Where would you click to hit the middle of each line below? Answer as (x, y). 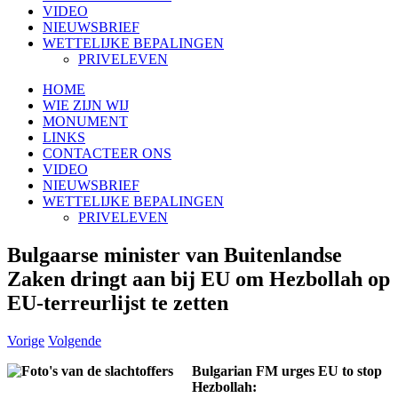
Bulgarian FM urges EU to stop (287, 370)
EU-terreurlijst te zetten (118, 302)
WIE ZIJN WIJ (86, 105)
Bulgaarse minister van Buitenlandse (175, 255)
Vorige (26, 340)
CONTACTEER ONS (107, 153)
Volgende (75, 340)
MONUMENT (85, 121)
